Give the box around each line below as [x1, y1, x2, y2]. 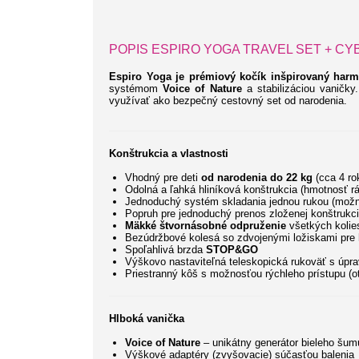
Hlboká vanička [109, 313, 184, 325]
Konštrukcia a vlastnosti [109, 147, 228, 160]
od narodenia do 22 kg [201, 171, 313, 184]
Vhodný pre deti [125, 171, 201, 184]
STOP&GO [206, 244, 258, 256]
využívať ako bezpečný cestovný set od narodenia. [109, 95, 347, 107]
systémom [109, 83, 163, 95]
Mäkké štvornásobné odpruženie [125, 220, 286, 232]
